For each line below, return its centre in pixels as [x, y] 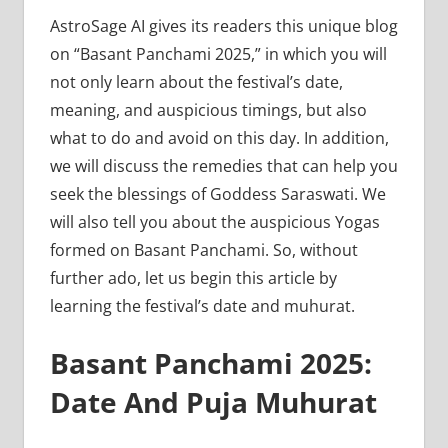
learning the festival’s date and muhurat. [202, 305]
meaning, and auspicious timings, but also [208, 109]
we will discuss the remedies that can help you [223, 165]
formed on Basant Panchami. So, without [203, 249]
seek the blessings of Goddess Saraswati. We [217, 193]
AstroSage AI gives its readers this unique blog [223, 25]
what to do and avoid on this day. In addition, [219, 137]
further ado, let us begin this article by [193, 277]
